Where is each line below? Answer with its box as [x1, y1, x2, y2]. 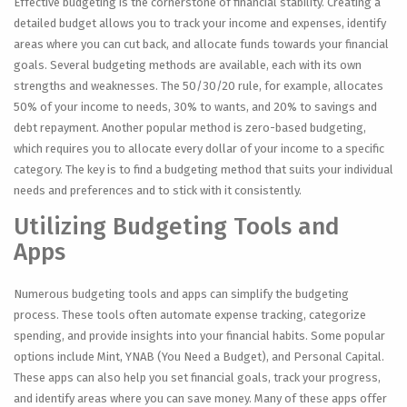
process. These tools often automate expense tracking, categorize [14, 308, 366, 322]
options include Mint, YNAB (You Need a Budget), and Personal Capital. [14, 350, 384, 363]
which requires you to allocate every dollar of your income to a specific [14, 142, 384, 155]
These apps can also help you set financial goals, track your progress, [14, 371, 381, 384]
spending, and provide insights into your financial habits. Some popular [14, 329, 385, 342]
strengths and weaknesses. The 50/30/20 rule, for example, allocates [14, 79, 383, 93]
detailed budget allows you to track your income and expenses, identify [14, 16, 386, 30]
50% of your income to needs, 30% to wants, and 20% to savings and [14, 100, 377, 114]
